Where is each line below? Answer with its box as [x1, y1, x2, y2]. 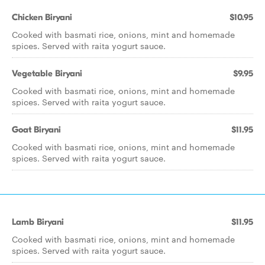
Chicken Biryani [12, 12, 72, 22]
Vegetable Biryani [12, 68, 82, 79]
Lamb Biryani [12, 216, 64, 227]
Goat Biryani [12, 124, 61, 135]
